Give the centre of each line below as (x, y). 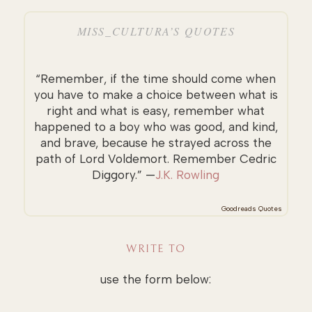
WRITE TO (156, 249)
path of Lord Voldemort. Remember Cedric (156, 158)
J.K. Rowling (188, 174)
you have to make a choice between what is (156, 94)
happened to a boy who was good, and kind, (156, 126)
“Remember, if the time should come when (156, 78)
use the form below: (156, 280)
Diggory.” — (124, 174)
